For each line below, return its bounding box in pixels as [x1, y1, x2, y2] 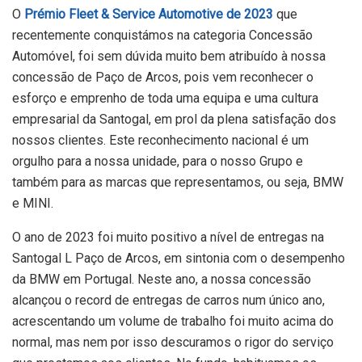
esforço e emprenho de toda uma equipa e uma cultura [12, 90, 318, 107]
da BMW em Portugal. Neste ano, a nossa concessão [12, 271, 311, 288]
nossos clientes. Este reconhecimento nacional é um [12, 133, 309, 149]
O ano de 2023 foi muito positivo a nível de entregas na [12, 229, 324, 246]
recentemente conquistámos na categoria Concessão [12, 27, 313, 44]
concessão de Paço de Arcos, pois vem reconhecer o [12, 69, 314, 86]
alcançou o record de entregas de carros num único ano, [12, 293, 325, 309]
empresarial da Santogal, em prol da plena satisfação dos [12, 112, 336, 128]
